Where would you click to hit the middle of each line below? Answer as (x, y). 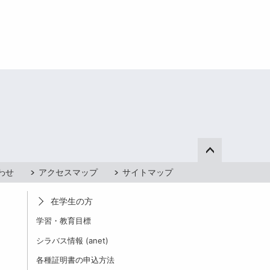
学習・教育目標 (64, 221)
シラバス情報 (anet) (72, 240)
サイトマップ (148, 172)
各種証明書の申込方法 (75, 260)
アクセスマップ (68, 172)
